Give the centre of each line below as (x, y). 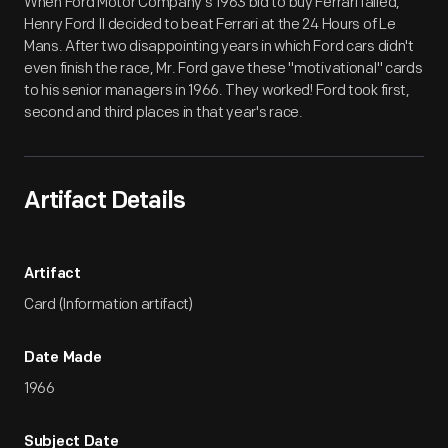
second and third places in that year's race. (163, 112)
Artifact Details (104, 202)
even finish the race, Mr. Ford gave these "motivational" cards (223, 68)
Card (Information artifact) (108, 304)
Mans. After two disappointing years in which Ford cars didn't (219, 46)
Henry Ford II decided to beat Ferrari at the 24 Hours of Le (210, 24)
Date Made (63, 358)
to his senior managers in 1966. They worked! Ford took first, (217, 90)
